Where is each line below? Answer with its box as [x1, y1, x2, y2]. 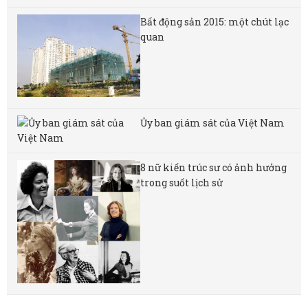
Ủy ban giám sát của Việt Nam [140, 115, 285, 129]
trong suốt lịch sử [140, 175, 223, 189]
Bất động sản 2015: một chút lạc [140, 15, 289, 29]
